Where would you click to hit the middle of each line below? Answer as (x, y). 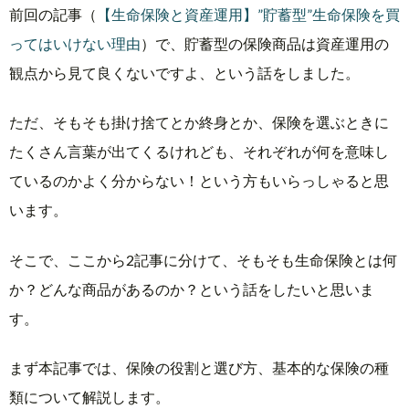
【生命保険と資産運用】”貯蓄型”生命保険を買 (248, 15)
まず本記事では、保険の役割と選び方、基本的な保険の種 (199, 368)
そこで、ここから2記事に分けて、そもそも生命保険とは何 (203, 259)
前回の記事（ (53, 15)
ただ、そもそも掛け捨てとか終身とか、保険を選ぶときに (199, 122)
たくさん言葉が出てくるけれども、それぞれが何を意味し (199, 152)
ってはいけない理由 (75, 44)
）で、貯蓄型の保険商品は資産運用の (265, 44)
